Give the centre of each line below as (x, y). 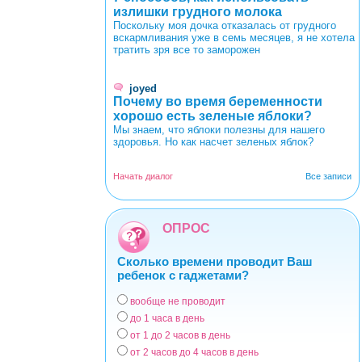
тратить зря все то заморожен (187, 49)
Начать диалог (143, 176)
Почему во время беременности (218, 101)
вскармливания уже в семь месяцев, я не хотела (234, 37)
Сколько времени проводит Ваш (215, 261)
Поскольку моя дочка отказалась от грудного (225, 25)
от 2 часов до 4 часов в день (194, 352)
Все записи (328, 176)
